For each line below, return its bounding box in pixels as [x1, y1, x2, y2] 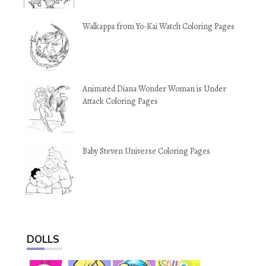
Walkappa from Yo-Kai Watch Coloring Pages [83, 21, 235, 33]
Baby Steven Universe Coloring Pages [83, 145, 210, 157]
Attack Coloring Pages [83, 96, 158, 107]
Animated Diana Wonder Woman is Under [83, 83, 226, 95]
